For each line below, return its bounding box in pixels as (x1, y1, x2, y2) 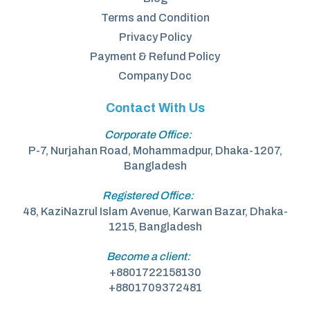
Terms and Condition (100, 11, 210, 24)
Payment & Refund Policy (90, 50, 220, 62)
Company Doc (118, 69, 192, 82)
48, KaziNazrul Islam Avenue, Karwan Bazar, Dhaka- (22, 205, 288, 217)
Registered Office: (102, 189, 194, 201)
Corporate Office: (104, 128, 192, 140)
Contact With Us (105, 100, 205, 115)
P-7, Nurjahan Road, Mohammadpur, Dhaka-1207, (28, 144, 282, 156)
